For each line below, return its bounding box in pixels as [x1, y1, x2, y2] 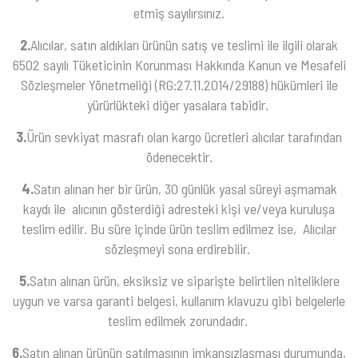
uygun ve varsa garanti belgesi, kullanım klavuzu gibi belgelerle [13, 291, 345, 309]
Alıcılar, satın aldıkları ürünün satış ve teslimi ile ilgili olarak [30, 35, 338, 54]
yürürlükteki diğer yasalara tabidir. [86, 95, 272, 113]
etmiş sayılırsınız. [133, 3, 225, 22]
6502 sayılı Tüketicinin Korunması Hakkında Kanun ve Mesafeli [12, 55, 346, 74]
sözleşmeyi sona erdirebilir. [105, 239, 253, 257]
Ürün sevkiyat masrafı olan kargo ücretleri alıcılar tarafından [26, 127, 342, 145]
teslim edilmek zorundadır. [107, 311, 251, 329]
